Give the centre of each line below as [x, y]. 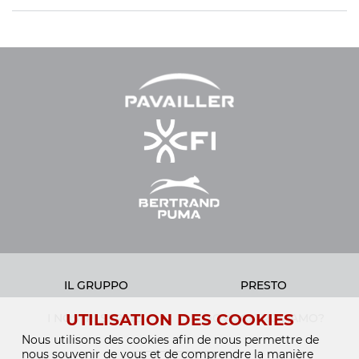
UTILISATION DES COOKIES [179, 320]
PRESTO [263, 286]
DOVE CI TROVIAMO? [263, 319]
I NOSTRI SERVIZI [96, 319]
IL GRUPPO [96, 286]
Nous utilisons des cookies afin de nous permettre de [170, 340]
